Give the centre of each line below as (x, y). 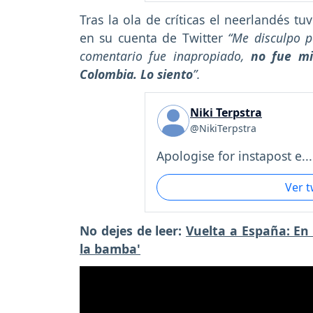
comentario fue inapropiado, (165, 56)
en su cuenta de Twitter (154, 38)
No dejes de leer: (133, 230)
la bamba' (110, 248)
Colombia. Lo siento (136, 74)
